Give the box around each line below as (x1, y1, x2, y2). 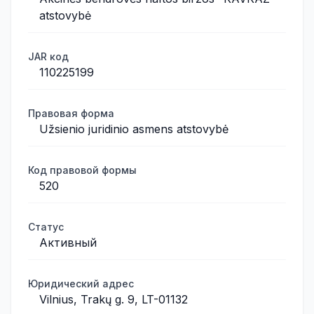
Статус (28, 221, 64, 233)
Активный (39, 235, 97, 250)
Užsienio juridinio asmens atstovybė (39, 122, 228, 136)
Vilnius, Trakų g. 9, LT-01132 (39, 292, 188, 306)
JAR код (28, 50, 69, 62)
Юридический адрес (28, 278, 134, 289)
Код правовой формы (28, 164, 137, 176)
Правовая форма (28, 107, 114, 119)
